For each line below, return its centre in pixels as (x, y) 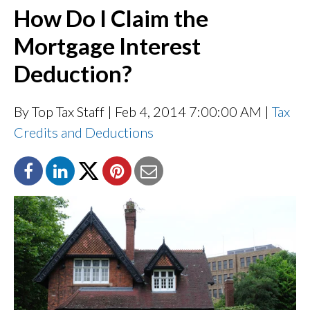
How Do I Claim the (111, 18)
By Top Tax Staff (59, 111)
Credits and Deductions (84, 132)
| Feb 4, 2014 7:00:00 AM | (188, 111)
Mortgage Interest (107, 45)
